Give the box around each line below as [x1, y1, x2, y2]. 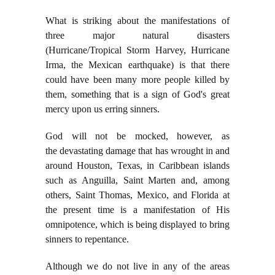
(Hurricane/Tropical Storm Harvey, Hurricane [45, 45, 230, 56]
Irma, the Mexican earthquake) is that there [45, 60, 230, 71]
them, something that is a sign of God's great [45, 89, 230, 100]
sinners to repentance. [45, 234, 131, 245]
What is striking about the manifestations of [45, 15, 230, 26]
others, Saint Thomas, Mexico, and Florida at [45, 190, 230, 201]
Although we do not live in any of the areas [45, 261, 230, 272]
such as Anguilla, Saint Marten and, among [45, 175, 230, 186]
